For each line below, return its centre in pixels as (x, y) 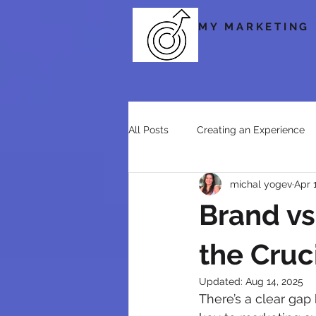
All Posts (148, 129)
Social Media (186, 186)
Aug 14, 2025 (274, 281)
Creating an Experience (251, 129)
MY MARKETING (254, 27)
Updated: (222, 281)
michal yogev (261, 184)
